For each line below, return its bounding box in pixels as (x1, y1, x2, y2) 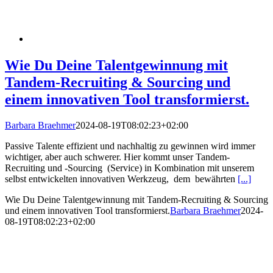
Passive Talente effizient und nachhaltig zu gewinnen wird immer (5, 140, 255, 151)
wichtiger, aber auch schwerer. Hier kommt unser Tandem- (5, 151, 230, 162)
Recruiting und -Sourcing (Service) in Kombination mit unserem (5, 162, 254, 173)
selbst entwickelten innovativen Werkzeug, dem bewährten (5, 173, 238, 184)
